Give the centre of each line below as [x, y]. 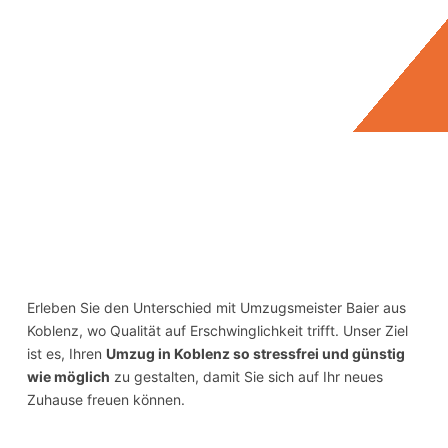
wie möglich [68, 377]
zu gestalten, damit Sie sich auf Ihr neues [246, 377]
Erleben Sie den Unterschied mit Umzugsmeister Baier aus [216, 308]
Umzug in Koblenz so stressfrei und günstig [255, 354]
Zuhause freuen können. [106, 400]
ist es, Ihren [66, 354]
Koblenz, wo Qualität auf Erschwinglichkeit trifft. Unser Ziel [217, 331]
